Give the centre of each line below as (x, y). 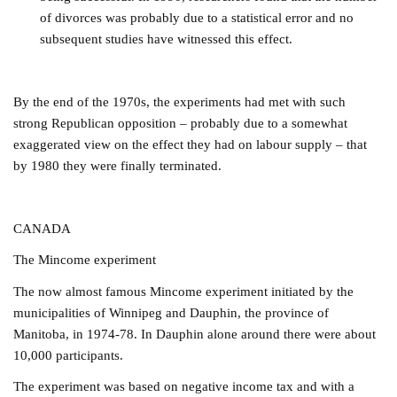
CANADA (43, 228)
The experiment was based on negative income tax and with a (184, 385)
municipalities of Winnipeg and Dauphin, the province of (171, 312)
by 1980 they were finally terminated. (118, 166)
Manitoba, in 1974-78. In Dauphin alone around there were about (195, 333)
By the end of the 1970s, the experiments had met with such (180, 102)
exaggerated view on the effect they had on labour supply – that (191, 144)
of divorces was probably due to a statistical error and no (197, 18)
